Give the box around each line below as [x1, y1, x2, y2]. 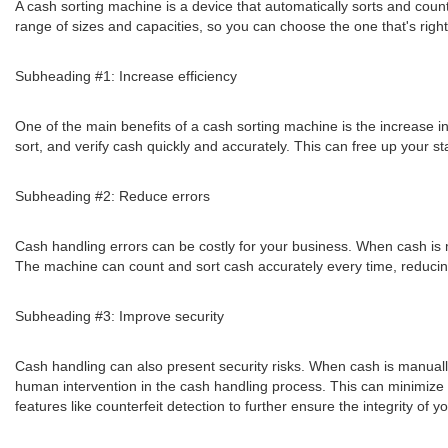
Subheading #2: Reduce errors [15, 188, 210, 204]
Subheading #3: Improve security [15, 308, 224, 324]
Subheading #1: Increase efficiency [15, 68, 237, 84]
